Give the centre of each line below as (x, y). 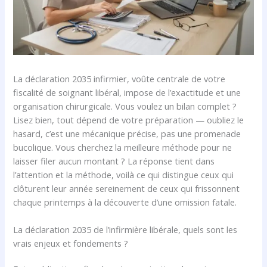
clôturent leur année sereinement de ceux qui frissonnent (127, 188)
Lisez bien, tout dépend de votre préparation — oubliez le (129, 119)
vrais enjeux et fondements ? (71, 243)
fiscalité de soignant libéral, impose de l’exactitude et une (127, 92)
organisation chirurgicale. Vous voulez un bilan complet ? (125, 106)
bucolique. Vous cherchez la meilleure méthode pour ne (123, 147)
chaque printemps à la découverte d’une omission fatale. (125, 202)
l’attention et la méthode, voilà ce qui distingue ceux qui (124, 174)
